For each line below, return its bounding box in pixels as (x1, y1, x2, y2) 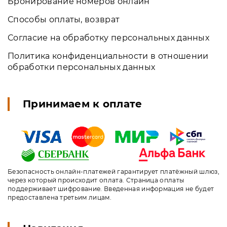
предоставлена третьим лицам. (8, 193, 111, 201)
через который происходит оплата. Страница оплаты (8, 176, 184, 184)
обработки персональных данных (8, 62, 156, 72)
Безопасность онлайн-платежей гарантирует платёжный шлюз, (8, 167, 219, 175)
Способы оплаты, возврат (8, 15, 120, 25)
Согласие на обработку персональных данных (8, 33, 210, 43)
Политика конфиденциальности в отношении (8, 51, 209, 61)
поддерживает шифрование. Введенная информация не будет (8, 184, 214, 193)
